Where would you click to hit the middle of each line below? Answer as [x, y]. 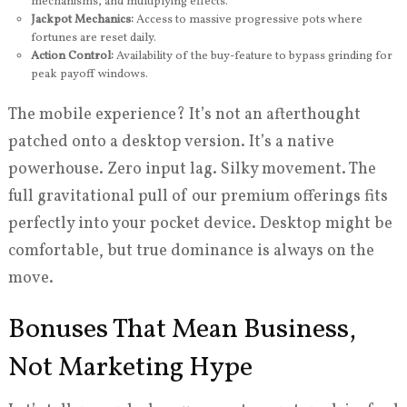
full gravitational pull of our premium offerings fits [198, 197]
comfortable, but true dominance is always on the [191, 252]
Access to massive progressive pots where [248, 20]
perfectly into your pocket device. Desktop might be [200, 224]
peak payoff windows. [89, 74]
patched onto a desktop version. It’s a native [171, 143]
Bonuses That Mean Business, [182, 330]
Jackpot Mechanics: [82, 20]
